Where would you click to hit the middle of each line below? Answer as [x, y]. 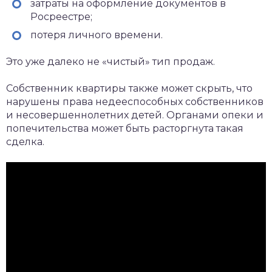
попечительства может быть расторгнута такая [125, 128]
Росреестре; [61, 16]
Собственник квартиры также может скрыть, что [129, 88]
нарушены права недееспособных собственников [135, 101]
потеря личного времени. [97, 35]
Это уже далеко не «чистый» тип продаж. [110, 61]
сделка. [25, 141]
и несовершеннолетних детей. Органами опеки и [135, 115]
